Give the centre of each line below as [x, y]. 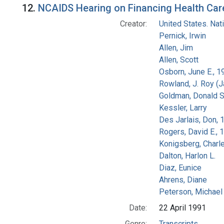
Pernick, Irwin [182, 36]
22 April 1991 [182, 208]
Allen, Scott [178, 60]
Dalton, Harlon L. [187, 156]
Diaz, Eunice [180, 168]
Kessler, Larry [183, 108]
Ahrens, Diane [183, 180]
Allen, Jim [176, 48]
